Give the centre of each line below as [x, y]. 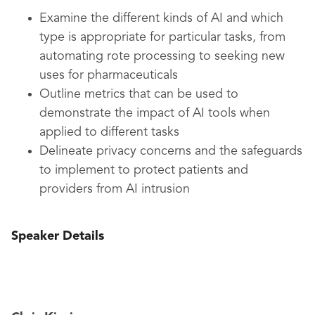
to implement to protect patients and [144, 171]
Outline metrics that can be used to [139, 95]
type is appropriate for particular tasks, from [162, 38]
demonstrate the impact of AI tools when [155, 114]
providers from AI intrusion [115, 189]
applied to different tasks [109, 133]
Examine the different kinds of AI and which [161, 19]
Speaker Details [58, 237]
